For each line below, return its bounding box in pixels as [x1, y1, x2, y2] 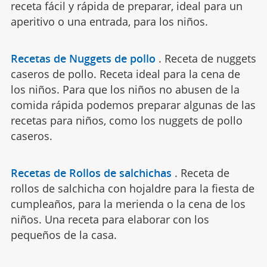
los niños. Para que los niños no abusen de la [10, 82, 240, 97]
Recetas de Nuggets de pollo [10, 51, 156, 66]
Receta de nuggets [164, 51, 256, 66]
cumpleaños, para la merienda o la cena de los [10, 196, 246, 211]
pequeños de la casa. [10, 227, 117, 242]
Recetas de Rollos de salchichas [10, 165, 172, 180]
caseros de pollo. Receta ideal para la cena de [10, 66, 240, 81]
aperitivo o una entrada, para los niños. [10, 14, 208, 29]
